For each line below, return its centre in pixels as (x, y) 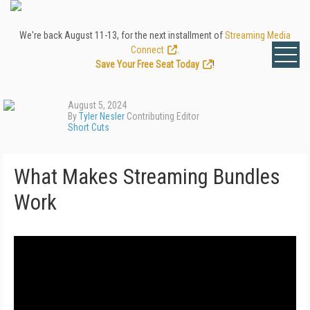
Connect (147, 50)
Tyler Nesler (102, 116)
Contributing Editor (162, 116)
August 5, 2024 (97, 105)
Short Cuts (89, 127)
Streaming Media (258, 35)
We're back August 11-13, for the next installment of (122, 35)
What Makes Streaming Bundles (147, 177)
